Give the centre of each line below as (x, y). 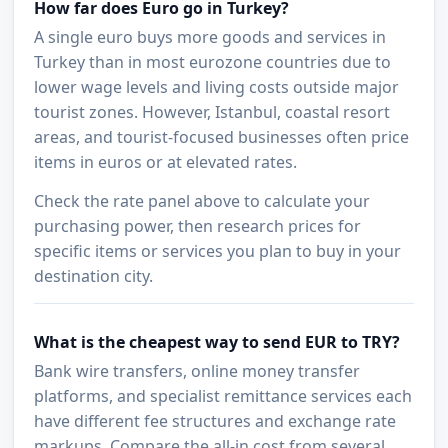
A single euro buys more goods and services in (210, 36)
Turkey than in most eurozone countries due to (213, 61)
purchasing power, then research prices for (198, 225)
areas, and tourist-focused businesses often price (222, 136)
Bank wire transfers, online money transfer (197, 370)
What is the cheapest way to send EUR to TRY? (217, 341)
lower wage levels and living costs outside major (217, 86)
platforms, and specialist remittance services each (223, 395)
